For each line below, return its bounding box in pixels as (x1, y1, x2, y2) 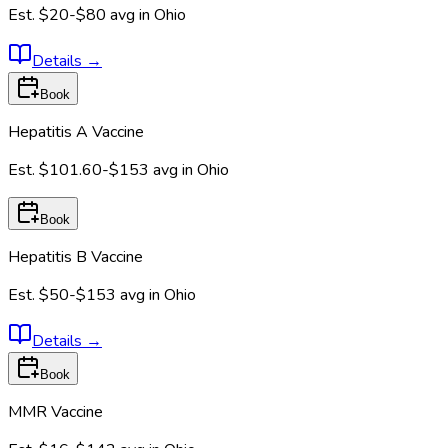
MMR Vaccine (8, 401, 103, 424)
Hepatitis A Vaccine (8, 121, 144, 144)
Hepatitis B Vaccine (8, 246, 143, 269)
